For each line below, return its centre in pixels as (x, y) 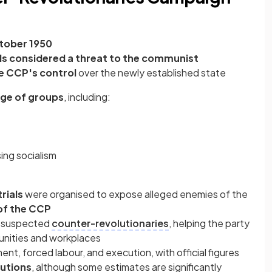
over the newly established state (152, 73)
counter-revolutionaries (110, 223)
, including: (87, 97)
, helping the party (209, 223)
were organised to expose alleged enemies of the (135, 194)
